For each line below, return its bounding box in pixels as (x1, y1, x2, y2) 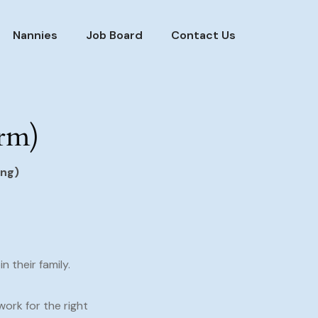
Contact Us (171, 28, 236, 43)
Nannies (13, 28, 57, 43)
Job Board (86, 28, 143, 43)
